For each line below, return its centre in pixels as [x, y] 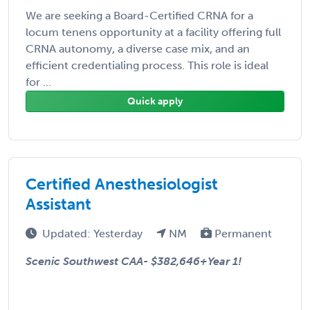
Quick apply [155, 101]
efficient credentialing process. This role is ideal [147, 65]
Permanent [242, 233]
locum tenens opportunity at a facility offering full [153, 32]
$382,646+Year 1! [196, 261]
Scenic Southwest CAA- [88, 261]
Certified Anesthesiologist [122, 184]
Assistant [58, 204]
